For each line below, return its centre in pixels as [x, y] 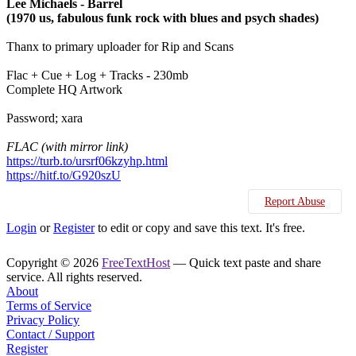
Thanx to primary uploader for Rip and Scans [120, 46]
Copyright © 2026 [54, 263]
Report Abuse [295, 201]
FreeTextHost [136, 263]
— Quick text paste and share [246, 263]
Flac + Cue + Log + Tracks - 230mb [97, 75]
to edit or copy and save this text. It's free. [200, 228]
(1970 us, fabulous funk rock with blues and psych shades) [163, 18]
